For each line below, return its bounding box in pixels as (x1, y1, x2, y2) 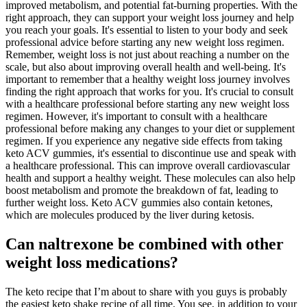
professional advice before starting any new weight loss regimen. (5, 36, 284, 48)
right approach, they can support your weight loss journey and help (5, 11, 294, 23)
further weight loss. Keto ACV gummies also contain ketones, (5, 196, 273, 208)
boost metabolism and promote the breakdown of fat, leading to (5, 184, 278, 196)
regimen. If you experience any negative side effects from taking (5, 134, 282, 147)
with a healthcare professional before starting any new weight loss (5, 97, 289, 110)
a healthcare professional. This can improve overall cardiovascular (5, 159, 290, 171)
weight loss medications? (5, 253, 178, 271)
